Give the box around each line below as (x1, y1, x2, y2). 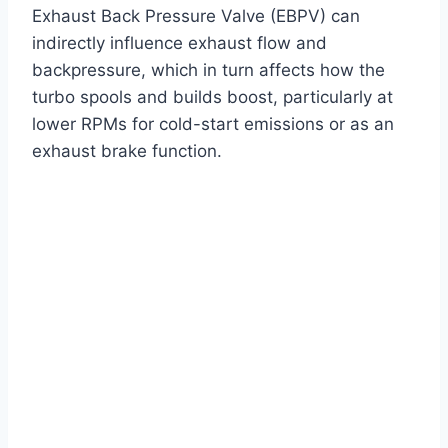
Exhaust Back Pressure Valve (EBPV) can (32, 6, 360, 27)
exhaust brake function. (32, 141, 222, 162)
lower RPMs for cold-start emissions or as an (32, 114, 394, 135)
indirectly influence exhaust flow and (32, 33, 327, 54)
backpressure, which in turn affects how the (32, 60, 385, 81)
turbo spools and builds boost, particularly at (32, 87, 393, 108)
